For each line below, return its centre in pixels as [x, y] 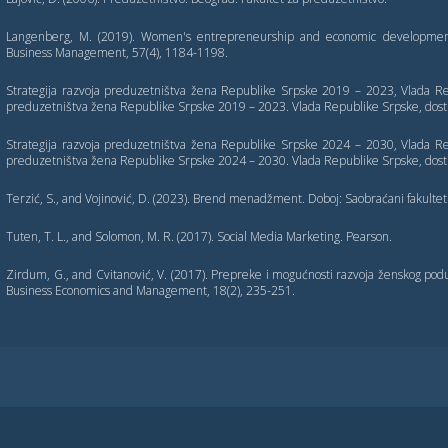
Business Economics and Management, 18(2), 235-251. [151, 290]
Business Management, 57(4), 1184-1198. [117, 52]
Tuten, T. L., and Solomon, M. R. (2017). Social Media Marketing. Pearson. [199, 236]
